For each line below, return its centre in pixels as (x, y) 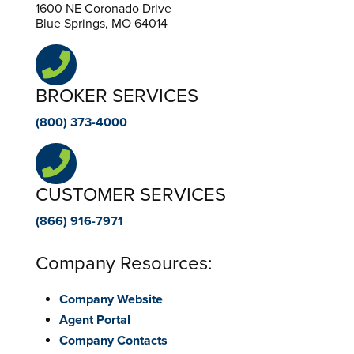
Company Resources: (124, 263)
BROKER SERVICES (117, 96)
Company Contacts (113, 340)
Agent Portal (94, 320)
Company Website (111, 299)
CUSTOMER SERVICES (130, 194)
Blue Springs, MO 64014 (101, 23)
